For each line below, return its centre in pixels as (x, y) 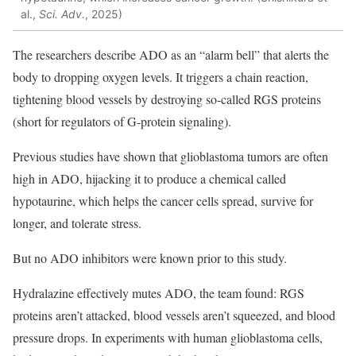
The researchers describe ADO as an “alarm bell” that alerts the (171, 55)
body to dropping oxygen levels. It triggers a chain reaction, (161, 77)
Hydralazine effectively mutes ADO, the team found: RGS (159, 293)
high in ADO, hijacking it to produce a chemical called (149, 179)
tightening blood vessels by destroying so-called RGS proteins (167, 99)
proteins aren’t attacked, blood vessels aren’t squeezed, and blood (174, 315)
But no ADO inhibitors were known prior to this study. (150, 258)
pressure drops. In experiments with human (122, 338)
